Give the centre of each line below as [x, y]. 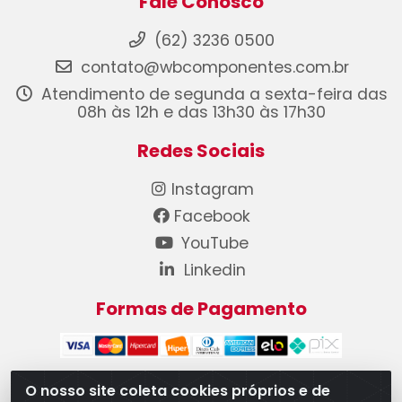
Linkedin [212, 270]
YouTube [212, 243]
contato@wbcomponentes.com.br [214, 67]
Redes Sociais [201, 151]
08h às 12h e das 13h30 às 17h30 [201, 112]
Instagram [212, 189]
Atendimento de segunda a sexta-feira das [212, 94]
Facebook [212, 216]
